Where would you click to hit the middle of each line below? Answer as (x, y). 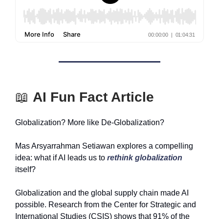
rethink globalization (145, 158)
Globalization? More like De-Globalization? (90, 122)
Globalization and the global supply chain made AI (102, 193)
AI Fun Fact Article (93, 97)
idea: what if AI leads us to (61, 158)
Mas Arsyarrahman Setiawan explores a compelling (104, 146)
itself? (25, 169)
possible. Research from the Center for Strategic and (106, 205)
